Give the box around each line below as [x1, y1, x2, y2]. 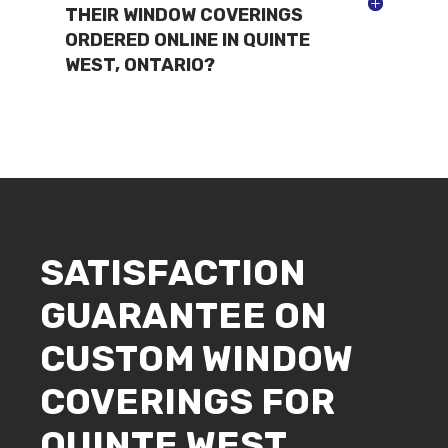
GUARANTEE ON [40, 293, 327, 337]
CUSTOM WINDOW [40, 336, 353, 380]
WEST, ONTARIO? [64, 53, 215, 76]
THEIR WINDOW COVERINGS [64, 3, 303, 26]
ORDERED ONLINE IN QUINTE [64, 28, 310, 51]
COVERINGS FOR [40, 379, 335, 423]
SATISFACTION [40, 250, 306, 294]
